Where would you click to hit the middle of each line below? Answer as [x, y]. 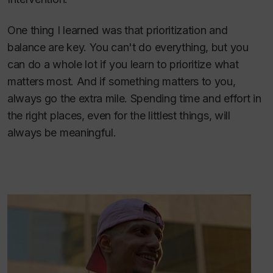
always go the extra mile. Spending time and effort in [134, 98]
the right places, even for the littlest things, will [119, 115]
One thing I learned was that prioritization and [118, 30]
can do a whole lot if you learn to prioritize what [123, 64]
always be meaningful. [62, 132]
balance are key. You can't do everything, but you [128, 47]
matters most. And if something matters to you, [122, 81]
